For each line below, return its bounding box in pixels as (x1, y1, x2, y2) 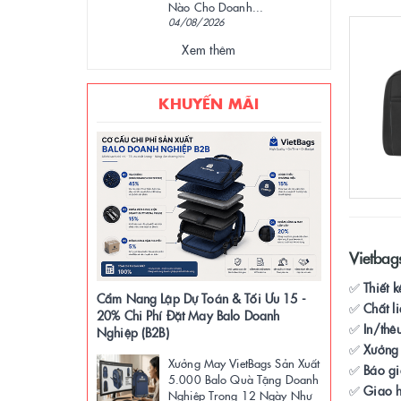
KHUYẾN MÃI (158, 93, 260, 114)
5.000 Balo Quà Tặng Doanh (168, 371, 320, 388)
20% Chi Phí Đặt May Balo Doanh (97, 306, 280, 325)
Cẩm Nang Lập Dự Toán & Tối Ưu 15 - (97, 289, 306, 308)
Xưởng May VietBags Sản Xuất (168, 354, 320, 371)
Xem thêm (182, 40, 236, 59)
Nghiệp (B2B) (97, 323, 169, 342)
